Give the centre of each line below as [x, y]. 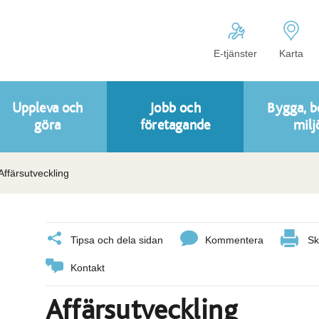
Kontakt [88, 268]
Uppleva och [47, 108]
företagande [175, 125]
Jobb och [175, 108]
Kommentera [234, 240]
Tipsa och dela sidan [117, 240]
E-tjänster [235, 53]
